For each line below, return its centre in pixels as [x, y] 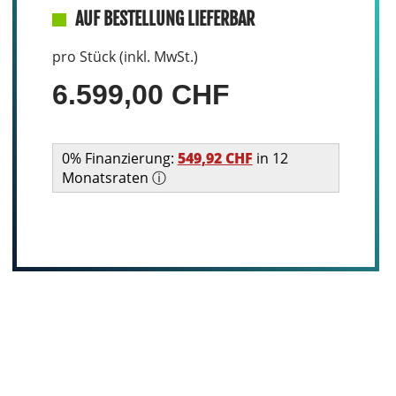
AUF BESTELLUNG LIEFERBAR [164, 19]
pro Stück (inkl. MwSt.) [125, 57]
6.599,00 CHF [141, 95]
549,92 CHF [215, 158]
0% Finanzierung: [119, 158]
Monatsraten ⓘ [114, 178]
